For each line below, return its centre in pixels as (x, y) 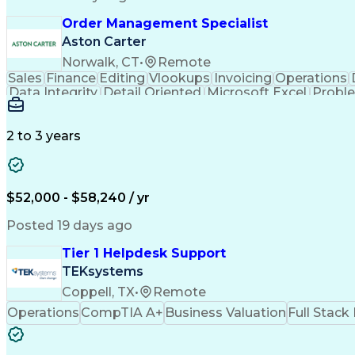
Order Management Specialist (165, 23)
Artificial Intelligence (84, 121)
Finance (71, 78)
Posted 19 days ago (69, 225)
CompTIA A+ (122, 313)
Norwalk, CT (101, 62)
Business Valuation (225, 313)
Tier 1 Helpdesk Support (144, 253)
